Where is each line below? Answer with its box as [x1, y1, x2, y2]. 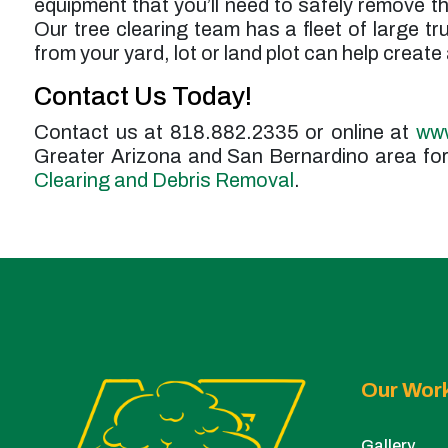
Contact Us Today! [34, 82, 252, 111]
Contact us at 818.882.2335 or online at [34, 121, 416, 144]
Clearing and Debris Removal [34, 169, 294, 192]
